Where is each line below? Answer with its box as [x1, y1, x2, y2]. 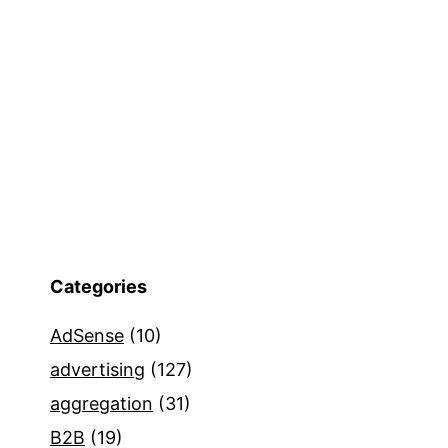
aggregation [50, 392, 153, 414]
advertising [50, 358, 145, 380]
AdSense [50, 324, 124, 346]
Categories [50, 275, 147, 297]
